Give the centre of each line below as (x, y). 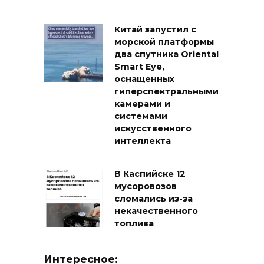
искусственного (153, 129)
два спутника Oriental (166, 55)
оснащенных (144, 79)
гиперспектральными (166, 92)
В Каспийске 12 (150, 174)
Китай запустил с (155, 30)
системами (141, 116)
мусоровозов (146, 187)
